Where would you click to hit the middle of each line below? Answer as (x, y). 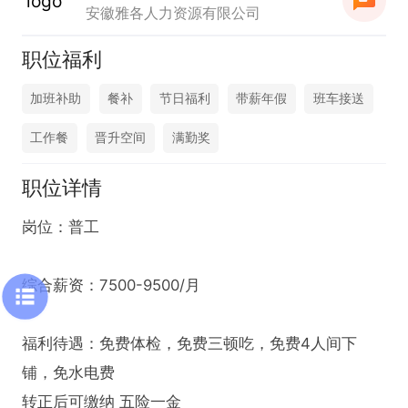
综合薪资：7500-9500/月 (111, 285)
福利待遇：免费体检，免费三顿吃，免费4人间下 (189, 343)
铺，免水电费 (68, 372)
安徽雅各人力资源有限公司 (173, 13)
